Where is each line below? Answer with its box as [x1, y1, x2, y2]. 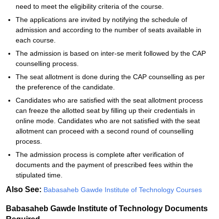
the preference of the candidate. [16, 83, 117, 91]
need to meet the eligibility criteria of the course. [16, 2, 164, 10]
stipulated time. [16, 171, 63, 179]
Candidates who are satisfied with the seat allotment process [16, 96, 203, 104]
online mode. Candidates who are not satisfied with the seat [16, 117, 200, 125]
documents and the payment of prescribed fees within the [16, 161, 193, 169]
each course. [16, 36, 56, 44]
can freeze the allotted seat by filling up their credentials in [16, 107, 195, 114]
